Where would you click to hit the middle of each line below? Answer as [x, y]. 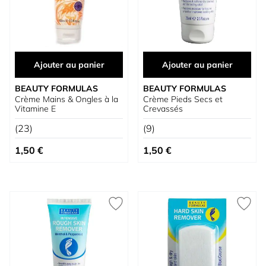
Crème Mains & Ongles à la [66, 99]
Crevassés [163, 109]
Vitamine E [35, 109]
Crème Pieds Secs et [183, 99]
